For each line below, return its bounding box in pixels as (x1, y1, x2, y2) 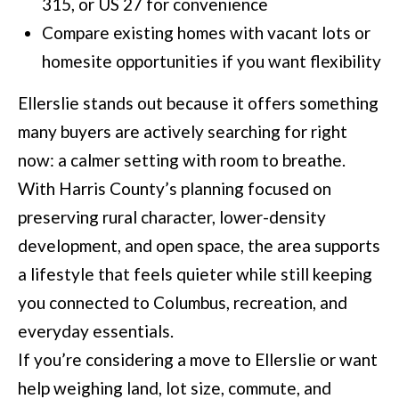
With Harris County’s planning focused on (18, 178, 331, 199)
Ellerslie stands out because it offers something (18, 93, 379, 114)
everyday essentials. (18, 321, 174, 342)
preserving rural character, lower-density (18, 207, 326, 228)
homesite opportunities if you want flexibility (41, 51, 381, 72)
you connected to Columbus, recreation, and (18, 292, 347, 313)
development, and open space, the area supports (18, 235, 380, 256)
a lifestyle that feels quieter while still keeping (18, 264, 372, 285)
